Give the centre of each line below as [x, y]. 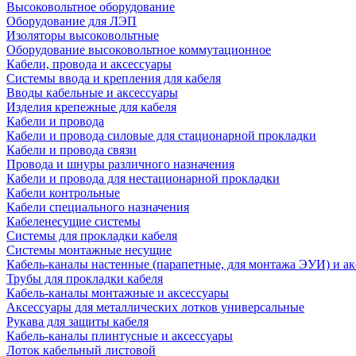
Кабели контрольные [63, 193]
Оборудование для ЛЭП [72, 21]
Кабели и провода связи [72, 150]
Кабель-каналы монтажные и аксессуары [118, 293]
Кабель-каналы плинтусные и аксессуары [120, 336]
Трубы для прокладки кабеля [85, 279]
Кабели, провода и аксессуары [89, 64]
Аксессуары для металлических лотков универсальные [155, 307]
